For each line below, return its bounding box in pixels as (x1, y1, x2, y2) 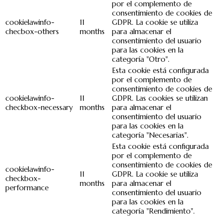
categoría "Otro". (112, 54, 169, 64)
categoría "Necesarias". (112, 130, 188, 140)
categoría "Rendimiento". (112, 206, 195, 216)
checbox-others (5, 27, 59, 36)
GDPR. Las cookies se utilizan (112, 93, 208, 103)
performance (5, 183, 49, 193)
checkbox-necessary (5, 103, 73, 112)
